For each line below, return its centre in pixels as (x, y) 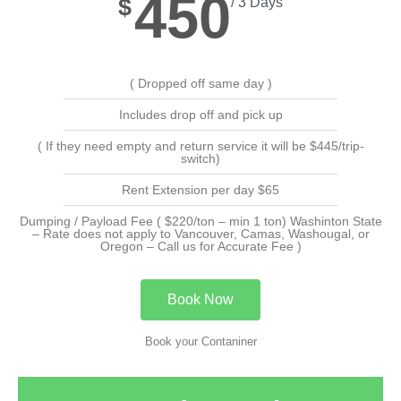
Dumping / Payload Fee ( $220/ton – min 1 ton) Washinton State (200, 221)
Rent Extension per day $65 (200, 189)
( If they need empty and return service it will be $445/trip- (200, 145)
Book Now (200, 299)
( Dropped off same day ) (200, 83)
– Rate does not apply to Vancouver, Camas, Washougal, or (200, 233)
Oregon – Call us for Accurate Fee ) (200, 246)
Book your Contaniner (200, 341)
